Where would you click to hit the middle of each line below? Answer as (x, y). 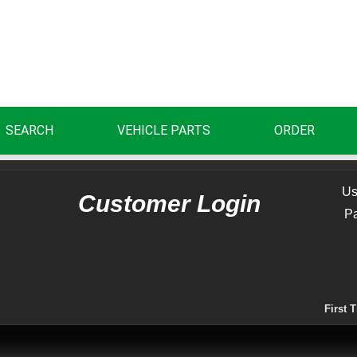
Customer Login (169, 203)
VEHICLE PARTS (164, 130)
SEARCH (30, 130)
